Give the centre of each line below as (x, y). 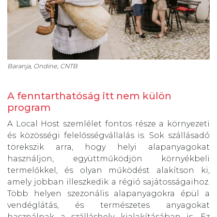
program (29, 108)
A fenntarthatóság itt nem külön (89, 96)
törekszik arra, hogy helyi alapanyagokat (108, 147)
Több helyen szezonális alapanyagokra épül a (108, 194)
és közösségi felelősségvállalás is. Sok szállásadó (108, 136)
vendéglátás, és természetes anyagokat (108, 205)
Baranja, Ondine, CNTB (42, 66)
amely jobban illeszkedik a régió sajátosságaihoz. (108, 182)
